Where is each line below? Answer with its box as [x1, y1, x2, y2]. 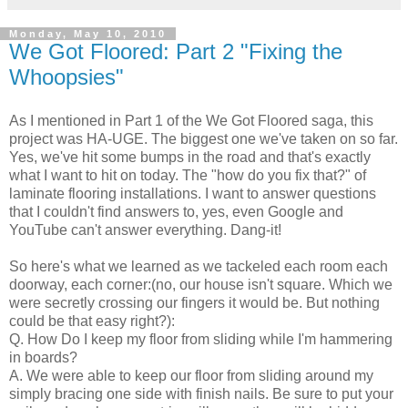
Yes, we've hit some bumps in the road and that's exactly [9, 148, 371, 165]
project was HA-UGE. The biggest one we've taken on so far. [9, 130, 398, 147]
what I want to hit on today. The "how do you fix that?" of [9, 167, 366, 183]
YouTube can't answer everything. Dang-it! [9, 221, 281, 238]
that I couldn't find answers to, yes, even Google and [9, 203, 343, 219]
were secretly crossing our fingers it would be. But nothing [9, 294, 380, 311]
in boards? [9, 349, 77, 365]
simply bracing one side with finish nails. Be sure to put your [9, 385, 393, 402]
